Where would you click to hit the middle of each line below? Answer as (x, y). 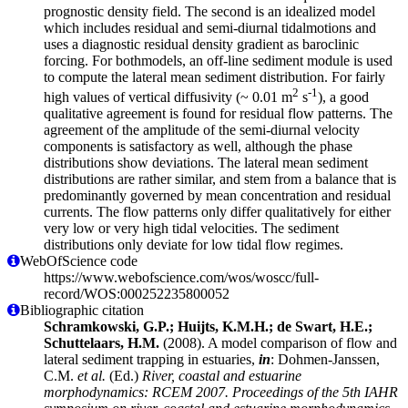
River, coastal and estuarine (222, 376)
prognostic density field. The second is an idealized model (209, 11)
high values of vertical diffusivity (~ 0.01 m (168, 97)
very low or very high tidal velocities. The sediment (191, 229)
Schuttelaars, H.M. (102, 343)
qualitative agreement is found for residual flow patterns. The (218, 114)
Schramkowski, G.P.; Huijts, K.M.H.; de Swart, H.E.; (208, 327)
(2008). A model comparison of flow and (278, 343)
